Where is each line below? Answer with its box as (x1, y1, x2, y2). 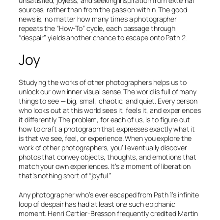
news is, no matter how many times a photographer (19, 14, 177, 24)
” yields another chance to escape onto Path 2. (44, 32, 187, 42)
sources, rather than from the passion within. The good (19, 4, 187, 14)
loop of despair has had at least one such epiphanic (19, 199, 175, 209)
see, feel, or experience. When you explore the (49, 133, 192, 143)
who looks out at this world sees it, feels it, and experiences (19, 105, 201, 115)
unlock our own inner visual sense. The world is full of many (19, 86, 196, 96)
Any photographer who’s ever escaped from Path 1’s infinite (19, 190, 199, 199)
